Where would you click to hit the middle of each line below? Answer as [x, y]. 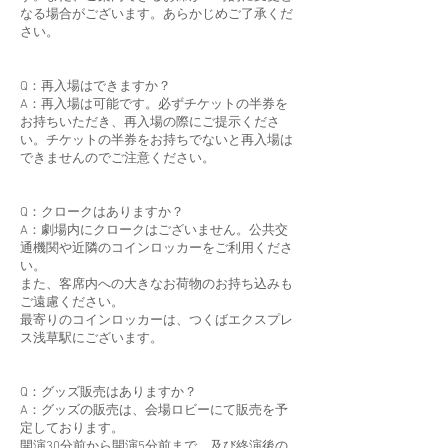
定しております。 [72, 428]
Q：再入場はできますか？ [95, 86]
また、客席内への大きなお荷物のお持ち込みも [156, 284]
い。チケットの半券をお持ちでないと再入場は [156, 140]
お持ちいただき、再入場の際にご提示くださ [150, 122]
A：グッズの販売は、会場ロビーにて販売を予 [154, 410]
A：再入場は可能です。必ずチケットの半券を [154, 104]
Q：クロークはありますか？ [102, 212]
